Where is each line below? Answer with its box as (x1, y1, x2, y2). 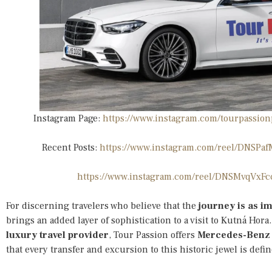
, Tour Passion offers (109, 228, 197, 241)
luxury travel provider (6, 228, 109, 241)
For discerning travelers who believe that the (6, 199, 199, 212)
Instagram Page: (33, 112, 103, 124)
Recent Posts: (42, 141, 100, 154)
